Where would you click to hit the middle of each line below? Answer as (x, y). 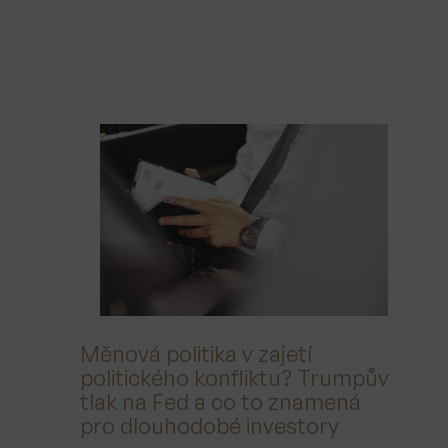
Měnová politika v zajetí (196, 353)
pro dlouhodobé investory (209, 425)
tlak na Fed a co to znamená (220, 401)
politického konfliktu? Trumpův (234, 377)
